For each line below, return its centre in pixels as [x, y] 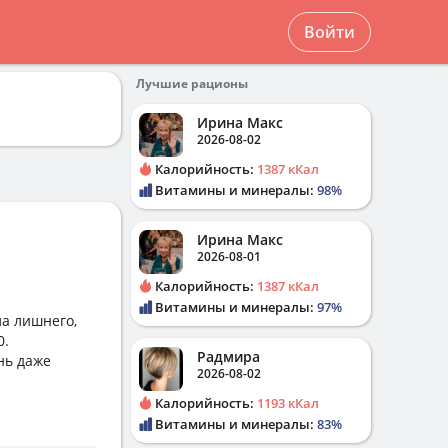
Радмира [228, 356]
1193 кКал [288, 403]
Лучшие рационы [192, 83]
